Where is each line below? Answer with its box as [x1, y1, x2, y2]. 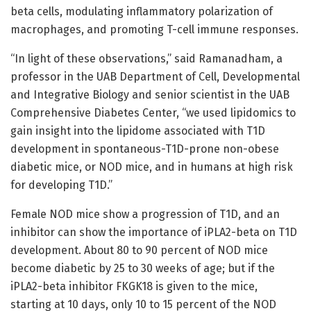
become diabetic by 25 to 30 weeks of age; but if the [10, 262, 275, 276]
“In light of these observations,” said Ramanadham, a [10, 52, 283, 66]
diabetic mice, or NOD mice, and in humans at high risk [10, 160, 293, 174]
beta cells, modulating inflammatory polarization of [10, 5, 273, 19]
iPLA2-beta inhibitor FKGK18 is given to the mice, [10, 280, 258, 294]
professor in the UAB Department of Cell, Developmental [10, 70, 300, 84]
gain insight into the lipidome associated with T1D [10, 124, 265, 138]
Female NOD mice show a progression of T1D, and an [10, 208, 280, 221]
